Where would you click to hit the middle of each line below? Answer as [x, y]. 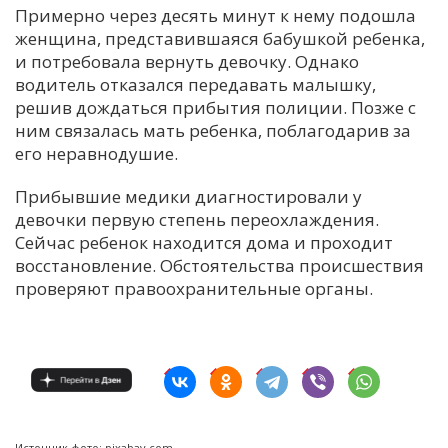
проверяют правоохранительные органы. [194, 289]
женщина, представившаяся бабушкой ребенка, [220, 39]
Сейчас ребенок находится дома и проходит [204, 243]
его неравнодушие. [96, 154]
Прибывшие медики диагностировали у [188, 197]
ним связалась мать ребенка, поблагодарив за [213, 131]
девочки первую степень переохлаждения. [197, 220]
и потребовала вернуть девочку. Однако [187, 62]
